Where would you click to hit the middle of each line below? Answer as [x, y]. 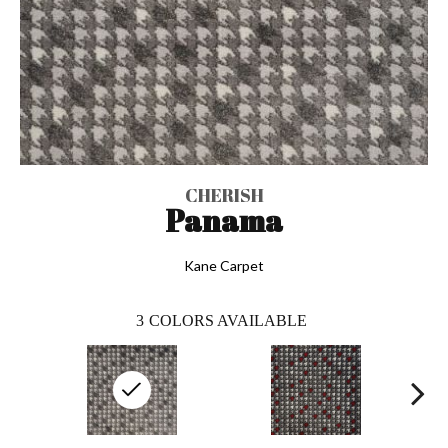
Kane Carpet [224, 265]
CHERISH [224, 194]
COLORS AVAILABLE [228, 320]
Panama [224, 220]
